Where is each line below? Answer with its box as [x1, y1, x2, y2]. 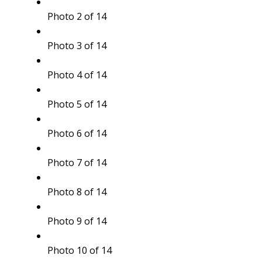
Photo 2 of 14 [47, 10, 106, 23]
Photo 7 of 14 [47, 156, 106, 170]
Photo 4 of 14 [47, 68, 106, 82]
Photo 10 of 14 [47, 244, 112, 257]
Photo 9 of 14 [47, 215, 106, 228]
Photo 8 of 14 [47, 185, 106, 199]
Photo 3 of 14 [47, 39, 106, 53]
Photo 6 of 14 [47, 127, 106, 140]
